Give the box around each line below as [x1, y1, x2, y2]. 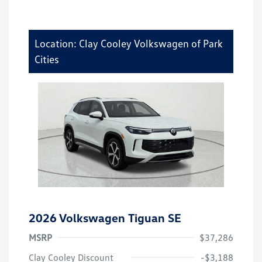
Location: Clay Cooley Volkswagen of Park [35, 37, 223, 50]
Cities [35, 53, 59, 66]
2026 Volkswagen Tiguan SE [29, 210, 181, 225]
